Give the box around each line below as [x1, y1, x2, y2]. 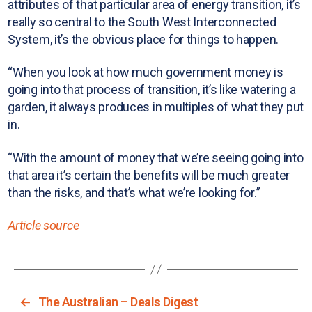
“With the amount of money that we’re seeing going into [8, 150, 304, 165]
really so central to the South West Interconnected [8, 14, 276, 29]
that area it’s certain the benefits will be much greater [8, 167, 290, 182]
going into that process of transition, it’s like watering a [8, 82, 296, 97]
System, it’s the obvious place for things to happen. [8, 31, 279, 47]
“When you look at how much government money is [8, 65, 283, 80]
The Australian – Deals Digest [38, 295, 198, 310]
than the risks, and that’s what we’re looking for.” [8, 185, 260, 200]
